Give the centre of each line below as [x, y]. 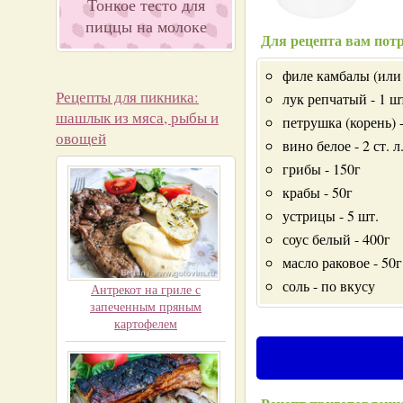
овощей [81, 138]
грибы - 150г [322, 169]
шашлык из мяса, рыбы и [137, 117]
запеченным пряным [146, 306]
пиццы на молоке [146, 26]
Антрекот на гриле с [146, 289]
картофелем [146, 323]
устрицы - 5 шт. [331, 215]
